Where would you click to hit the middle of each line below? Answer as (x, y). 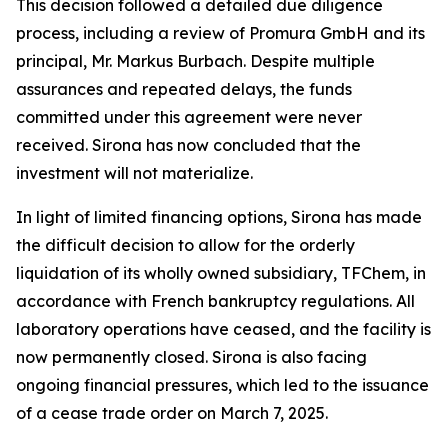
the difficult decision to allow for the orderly (185, 245)
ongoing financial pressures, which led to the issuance (222, 385)
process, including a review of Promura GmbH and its (220, 33)
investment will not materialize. (134, 173)
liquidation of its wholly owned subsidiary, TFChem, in (221, 273)
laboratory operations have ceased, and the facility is (223, 329)
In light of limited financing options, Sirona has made (219, 217)
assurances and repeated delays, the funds (184, 89)
